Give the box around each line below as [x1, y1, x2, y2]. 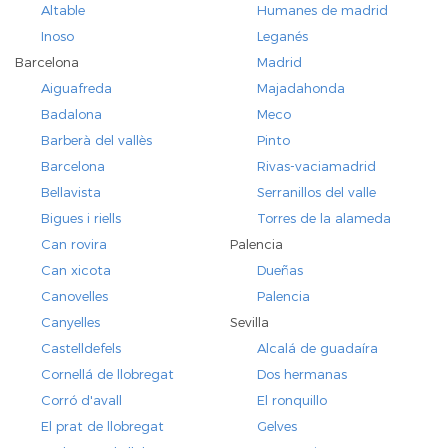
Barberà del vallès [41, 132, 153, 149]
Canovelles [41, 288, 109, 305]
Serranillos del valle [256, 184, 376, 201]
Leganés [256, 28, 308, 45]
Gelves [256, 418, 297, 435]
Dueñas [256, 262, 303, 279]
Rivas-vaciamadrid [256, 158, 376, 175]
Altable [41, 2, 86, 19]
